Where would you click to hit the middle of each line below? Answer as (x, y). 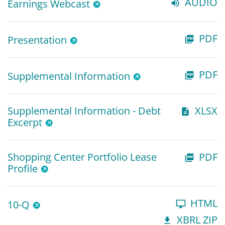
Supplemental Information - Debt (84, 110)
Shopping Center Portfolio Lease (82, 157)
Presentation (37, 40)
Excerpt (25, 122)
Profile (23, 168)
